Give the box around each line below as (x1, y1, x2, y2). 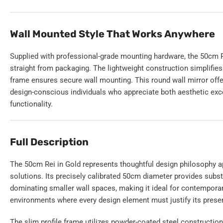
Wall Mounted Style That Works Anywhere (10, 28, 215, 40)
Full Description (10, 136, 89, 148)
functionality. (10, 100, 53, 109)
